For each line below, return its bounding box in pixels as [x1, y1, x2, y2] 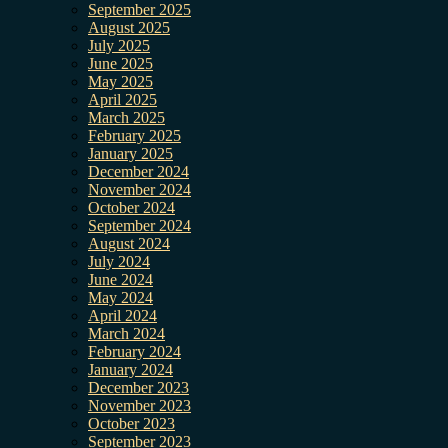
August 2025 [88, 19, 170, 37]
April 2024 [88, 307, 157, 325]
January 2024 [88, 361, 173, 379]
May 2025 [88, 73, 153, 91]
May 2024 [88, 289, 153, 307]
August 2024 [88, 235, 170, 253]
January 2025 [88, 145, 173, 163]
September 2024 [88, 217, 191, 235]
